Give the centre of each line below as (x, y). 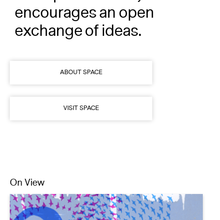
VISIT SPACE (81, 117)
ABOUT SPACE (81, 82)
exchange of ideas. (78, 40)
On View (27, 192)
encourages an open (84, 22)
